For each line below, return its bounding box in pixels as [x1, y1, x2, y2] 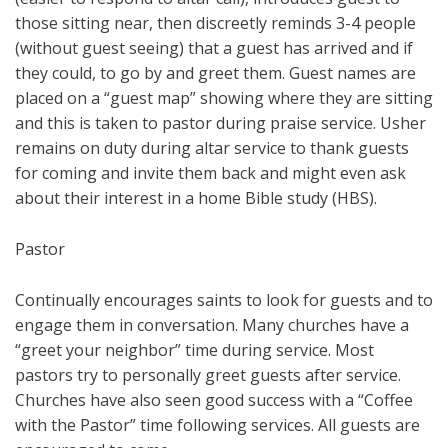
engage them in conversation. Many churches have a [15, 314, 409, 337]
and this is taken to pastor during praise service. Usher [15, 112, 426, 135]
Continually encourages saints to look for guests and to [15, 289, 433, 312]
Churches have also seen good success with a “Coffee [15, 389, 413, 412]
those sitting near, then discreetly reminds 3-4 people [15, 12, 416, 35]
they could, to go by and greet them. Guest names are [15, 62, 416, 85]
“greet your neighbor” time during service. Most [15, 339, 374, 362]
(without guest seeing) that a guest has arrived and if [15, 37, 413, 60]
